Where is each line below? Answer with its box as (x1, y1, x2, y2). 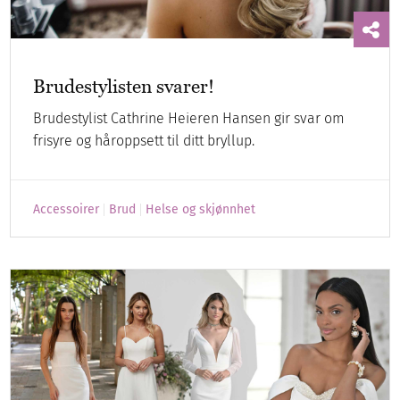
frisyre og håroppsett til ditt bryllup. (33, 132, 255, 150)
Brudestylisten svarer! (33, 75, 215, 98)
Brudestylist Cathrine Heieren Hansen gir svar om (33, 110, 346, 128)
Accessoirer (33, 202, 100, 218)
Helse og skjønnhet (146, 202, 256, 218)
